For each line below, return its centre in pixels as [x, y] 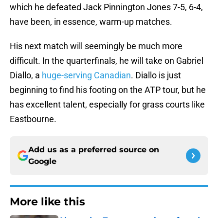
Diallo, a [25, 75]
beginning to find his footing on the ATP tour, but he [108, 90]
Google [42, 162]
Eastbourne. [33, 119]
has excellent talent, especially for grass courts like [107, 105]
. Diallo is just [156, 75]
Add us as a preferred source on [94, 150]
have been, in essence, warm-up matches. [91, 22]
